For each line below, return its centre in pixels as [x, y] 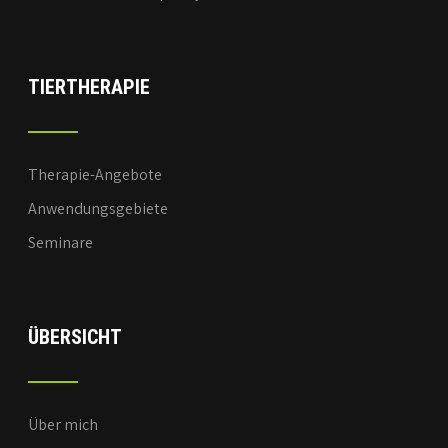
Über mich [63, 424]
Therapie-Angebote [95, 174]
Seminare [61, 242]
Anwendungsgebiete [98, 208]
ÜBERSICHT [75, 336]
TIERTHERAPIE [89, 86]
